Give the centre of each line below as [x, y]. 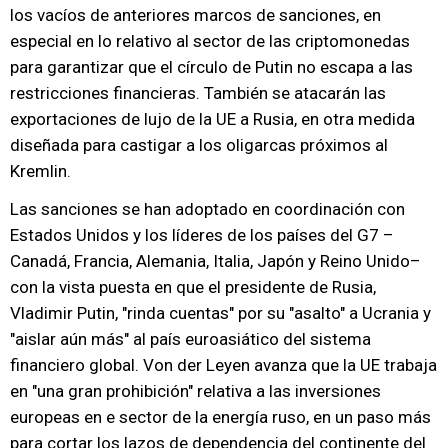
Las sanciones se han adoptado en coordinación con [207, 209]
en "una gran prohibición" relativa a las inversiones [195, 391]
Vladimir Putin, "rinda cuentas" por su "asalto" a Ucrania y [220, 313]
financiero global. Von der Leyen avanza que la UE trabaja [223, 365]
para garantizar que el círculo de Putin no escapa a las [211, 67]
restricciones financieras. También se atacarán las [198, 93]
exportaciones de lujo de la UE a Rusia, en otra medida [212, 119]
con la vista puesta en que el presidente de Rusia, [193, 287]
